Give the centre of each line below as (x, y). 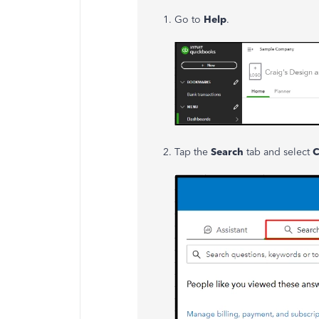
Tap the (193, 152)
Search (227, 152)
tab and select (278, 152)
